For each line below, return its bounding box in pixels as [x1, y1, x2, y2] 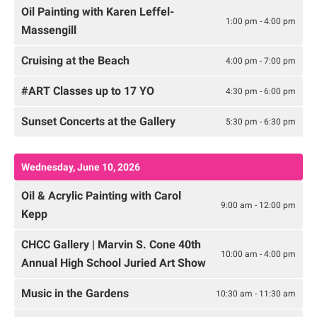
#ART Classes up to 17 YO [21, 84, 154, 98]
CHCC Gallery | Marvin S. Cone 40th [21, 238, 201, 252]
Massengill [21, 23, 76, 38]
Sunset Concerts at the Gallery [21, 115, 175, 129]
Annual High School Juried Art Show [21, 256, 206, 270]
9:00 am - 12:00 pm [221, 200, 296, 210]
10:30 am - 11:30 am [216, 288, 296, 299]
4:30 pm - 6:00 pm [226, 86, 296, 96]
